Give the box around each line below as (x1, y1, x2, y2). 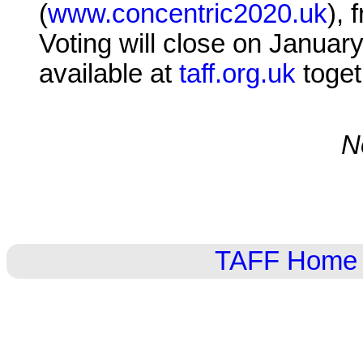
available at (39, 59, 179, 89)
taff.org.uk (179, 59, 296, 89)
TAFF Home (215, 246, 357, 275)
